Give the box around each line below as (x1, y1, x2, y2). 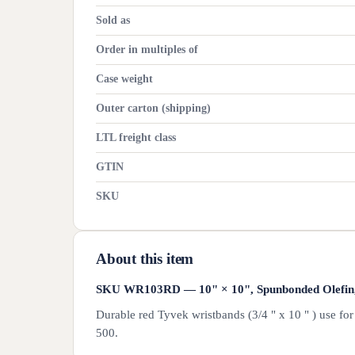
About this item (96, 250, 194, 267)
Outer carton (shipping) (96, 102, 211, 114)
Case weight (96, 73, 153, 85)
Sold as (96, 14, 130, 26)
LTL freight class (96, 132, 176, 143)
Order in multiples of (96, 44, 198, 55)
